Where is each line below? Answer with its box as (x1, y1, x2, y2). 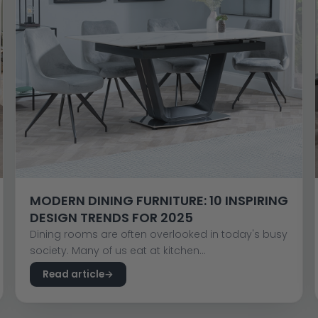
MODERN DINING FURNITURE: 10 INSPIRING (29, 191, 288, 209)
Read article (42, 267, 104, 281)
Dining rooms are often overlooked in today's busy (29, 226, 287, 241)
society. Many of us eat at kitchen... (29, 243, 206, 258)
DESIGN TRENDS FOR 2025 (29, 208, 193, 226)
